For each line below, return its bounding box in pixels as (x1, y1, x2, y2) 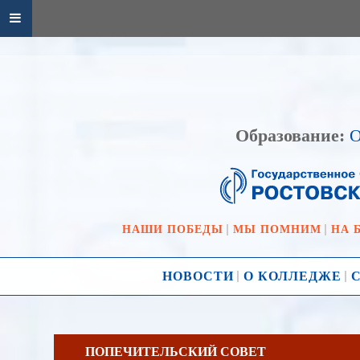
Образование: (235, 125, 345, 145)
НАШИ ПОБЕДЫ (121, 222, 223, 235)
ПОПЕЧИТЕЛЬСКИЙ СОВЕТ (84, 344, 266, 358)
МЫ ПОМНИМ (232, 222, 321, 235)
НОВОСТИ (162, 269, 234, 284)
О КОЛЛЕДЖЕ (243, 269, 342, 284)
